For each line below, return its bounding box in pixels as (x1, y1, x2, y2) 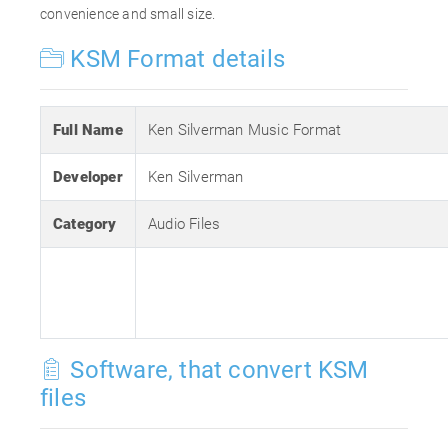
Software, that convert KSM (64, 356, 369, 384)
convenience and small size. (40, 6, 216, 22)
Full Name (53, 121, 123, 139)
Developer (53, 168, 123, 186)
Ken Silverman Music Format (148, 121, 342, 139)
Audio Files (148, 215, 221, 233)
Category (53, 215, 117, 233)
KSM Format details (64, 45, 286, 73)
